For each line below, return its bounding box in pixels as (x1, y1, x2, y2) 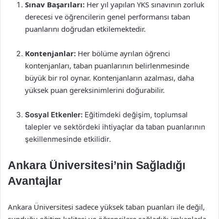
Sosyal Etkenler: (25, 110, 83, 119)
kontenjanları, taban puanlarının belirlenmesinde (25, 61, 189, 70)
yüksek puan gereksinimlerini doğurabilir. (25, 85, 165, 95)
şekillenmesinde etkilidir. (25, 134, 111, 144)
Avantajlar (8, 175, 62, 187)
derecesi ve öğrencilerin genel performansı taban (25, 12, 190, 22)
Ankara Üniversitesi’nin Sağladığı (8, 159, 185, 172)
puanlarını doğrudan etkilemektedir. (25, 24, 146, 34)
